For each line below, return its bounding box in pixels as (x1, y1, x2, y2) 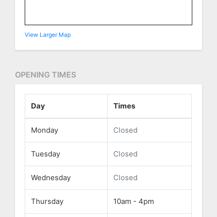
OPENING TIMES (15, 70, 77, 80)
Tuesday (31, 149, 61, 159)
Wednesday (31, 173, 71, 183)
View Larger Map (25, 31, 71, 39)
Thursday (31, 197, 64, 206)
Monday (31, 125, 59, 135)
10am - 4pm (113, 197, 155, 206)
